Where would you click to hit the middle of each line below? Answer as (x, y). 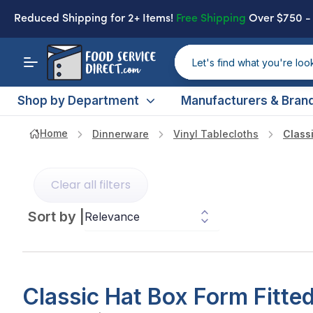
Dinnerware (121, 134)
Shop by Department (79, 101)
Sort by (52, 216)
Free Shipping (211, 19)
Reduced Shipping (62, 19)
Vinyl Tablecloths (216, 134)
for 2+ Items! (142, 19)
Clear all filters (91, 184)
